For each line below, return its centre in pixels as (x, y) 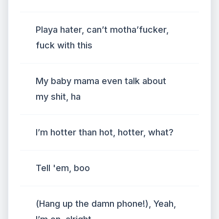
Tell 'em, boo (63, 168)
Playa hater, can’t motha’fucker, (102, 30)
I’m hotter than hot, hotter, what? (105, 132)
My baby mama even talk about (101, 81)
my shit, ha (58, 97)
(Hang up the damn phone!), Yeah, (106, 204)
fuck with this (64, 45)
